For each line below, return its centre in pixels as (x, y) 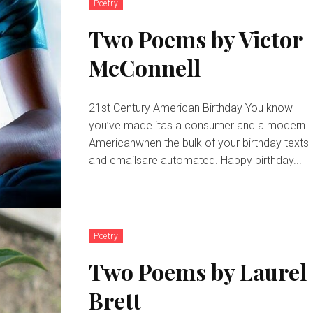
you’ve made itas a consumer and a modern (197, 125)
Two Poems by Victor (196, 38)
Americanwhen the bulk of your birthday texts (199, 143)
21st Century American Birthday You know (167, 108)
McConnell (145, 67)
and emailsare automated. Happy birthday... (262, 160)
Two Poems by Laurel (198, 271)
